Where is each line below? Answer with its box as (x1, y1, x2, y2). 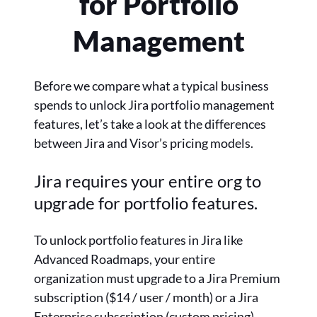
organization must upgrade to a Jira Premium (34, 270, 280, 287)
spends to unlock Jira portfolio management (34, 97, 275, 113)
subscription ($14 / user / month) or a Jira (34, 289, 258, 306)
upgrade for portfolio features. (34, 192, 258, 214)
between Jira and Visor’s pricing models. (34, 135, 253, 151)
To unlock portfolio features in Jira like (34, 232, 243, 248)
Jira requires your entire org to (34, 171, 261, 192)
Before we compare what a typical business (34, 78, 269, 94)
